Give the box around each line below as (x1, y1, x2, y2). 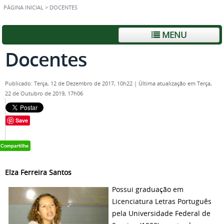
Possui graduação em (112, 184, 183, 194)
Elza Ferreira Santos (5, 167, 71, 177)
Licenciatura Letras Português (112, 196, 211, 206)
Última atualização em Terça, (138, 80, 212, 87)
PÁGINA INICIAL (3, 4, 43, 11)
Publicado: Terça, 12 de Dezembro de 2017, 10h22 (5, 80, 134, 87)
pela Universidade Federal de (112, 208, 210, 218)
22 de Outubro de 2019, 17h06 (5, 90, 83, 97)
